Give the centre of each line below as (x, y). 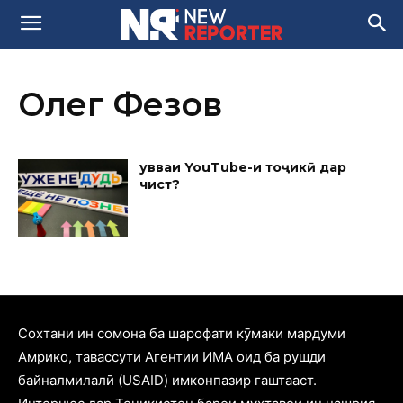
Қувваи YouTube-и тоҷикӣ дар (243, 167)
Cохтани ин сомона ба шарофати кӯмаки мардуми (182, 333)
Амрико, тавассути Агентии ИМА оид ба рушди (172, 356)
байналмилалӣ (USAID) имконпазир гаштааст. (167, 380)
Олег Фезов (120, 104)
